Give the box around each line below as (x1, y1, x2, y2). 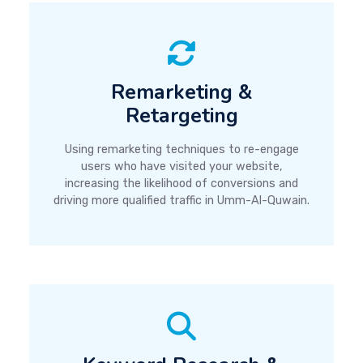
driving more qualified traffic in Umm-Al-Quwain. (53, 193, 310, 207)
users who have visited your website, (80, 159, 283, 173)
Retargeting (125, 101, 238, 130)
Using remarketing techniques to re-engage (64, 142, 299, 156)
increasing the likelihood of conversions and (65, 176, 298, 190)
